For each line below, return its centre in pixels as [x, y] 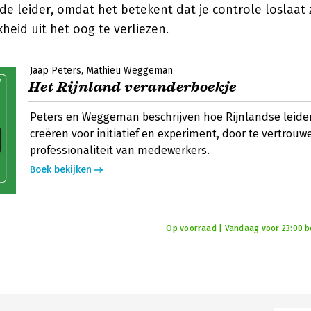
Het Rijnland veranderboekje [133, 87]
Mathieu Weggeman [129, 70]
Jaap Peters [56, 70]
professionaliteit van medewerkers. [120, 150]
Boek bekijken [61, 170]
